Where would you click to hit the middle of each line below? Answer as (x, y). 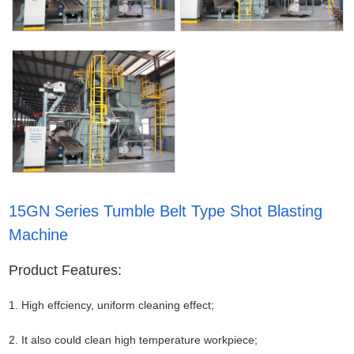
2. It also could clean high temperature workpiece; (134, 340)
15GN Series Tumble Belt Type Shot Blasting (166, 211)
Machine (39, 235)
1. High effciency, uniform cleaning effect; (112, 305)
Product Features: (66, 271)
